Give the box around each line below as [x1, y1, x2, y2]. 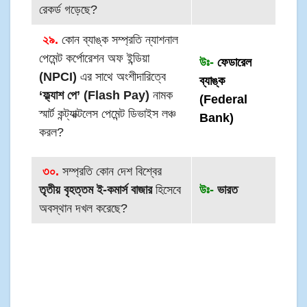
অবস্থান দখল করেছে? [39, 201, 128, 215]
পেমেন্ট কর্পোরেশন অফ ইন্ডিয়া [39, 51, 150, 65]
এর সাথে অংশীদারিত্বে [77, 69, 167, 84]
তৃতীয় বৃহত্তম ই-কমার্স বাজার [39, 182, 153, 197]
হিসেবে [152, 182, 182, 197]
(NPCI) [39, 69, 77, 84]
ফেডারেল [214, 55, 252, 69]
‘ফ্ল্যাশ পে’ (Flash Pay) [39, 88, 150, 102]
